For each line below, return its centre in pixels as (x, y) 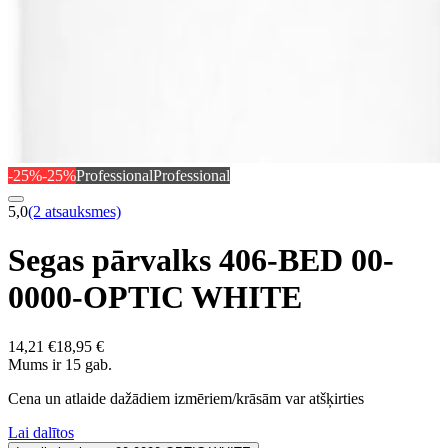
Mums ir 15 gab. (60, 364)
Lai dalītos (41, 432)
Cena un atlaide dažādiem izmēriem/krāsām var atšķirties (186, 398)
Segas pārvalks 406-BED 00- (201, 260)
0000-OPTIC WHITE (155, 297)
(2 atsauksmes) (74, 211)
